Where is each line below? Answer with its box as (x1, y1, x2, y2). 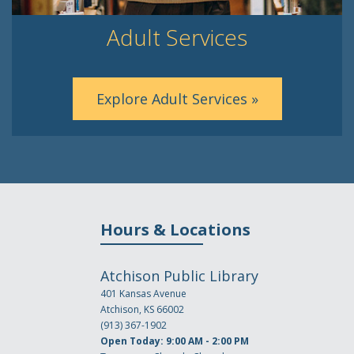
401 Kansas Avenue (100, 286, 186, 300)
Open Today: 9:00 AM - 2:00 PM (100, 333, 249, 348)
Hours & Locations (100, 218, 250, 240)
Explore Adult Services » (96, 88, 258, 108)
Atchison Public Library (100, 265, 258, 285)
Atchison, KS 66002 (100, 302, 184, 316)
